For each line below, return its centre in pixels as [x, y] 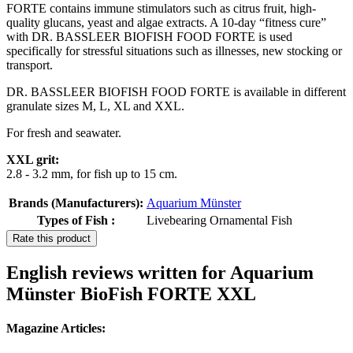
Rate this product [52, 239]
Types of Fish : [76, 221]
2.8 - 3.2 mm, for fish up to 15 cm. [92, 174]
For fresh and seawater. [64, 133]
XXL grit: [33, 160]
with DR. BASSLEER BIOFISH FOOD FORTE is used [149, 37]
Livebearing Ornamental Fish [219, 221]
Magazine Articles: [56, 329]
